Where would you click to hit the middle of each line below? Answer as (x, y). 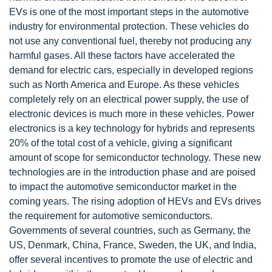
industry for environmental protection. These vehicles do (129, 26)
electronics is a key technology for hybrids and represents (132, 128)
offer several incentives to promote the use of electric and (131, 259)
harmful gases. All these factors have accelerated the (122, 55)
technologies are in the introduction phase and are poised (132, 172)
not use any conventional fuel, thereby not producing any (130, 41)
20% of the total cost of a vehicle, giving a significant (121, 143)
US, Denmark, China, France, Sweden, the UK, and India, (133, 245)
